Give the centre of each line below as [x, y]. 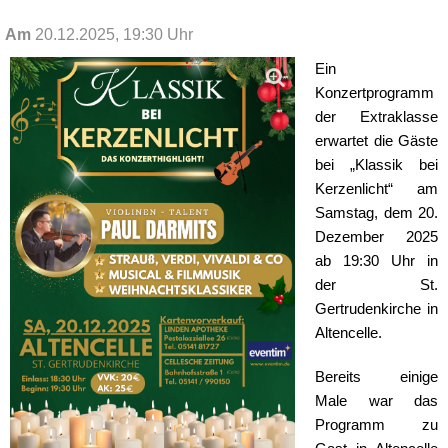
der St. [376, 285]
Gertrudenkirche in [376, 309]
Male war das [376, 401]
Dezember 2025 [376, 237]
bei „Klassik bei [376, 165]
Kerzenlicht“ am [376, 189]
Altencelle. [349, 333]
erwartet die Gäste [376, 141]
